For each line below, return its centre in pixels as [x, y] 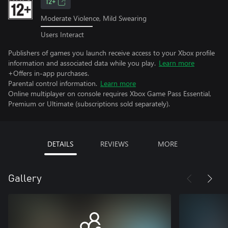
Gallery [25, 178]
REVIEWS [114, 144]
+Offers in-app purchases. [49, 73]
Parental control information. [53, 83]
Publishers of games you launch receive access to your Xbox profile [111, 52]
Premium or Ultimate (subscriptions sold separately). [89, 103]
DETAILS [60, 144]
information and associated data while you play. [82, 63]
